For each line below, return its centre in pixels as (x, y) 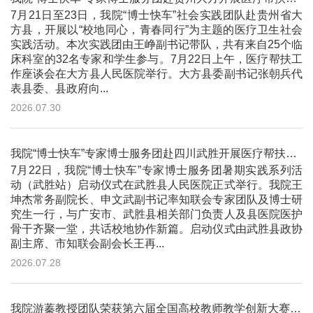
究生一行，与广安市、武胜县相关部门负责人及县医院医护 (156, 214)
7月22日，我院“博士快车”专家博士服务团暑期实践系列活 (156, 170)
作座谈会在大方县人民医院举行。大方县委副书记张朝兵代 (156, 74)
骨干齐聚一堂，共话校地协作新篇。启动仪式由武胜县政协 (156, 229)
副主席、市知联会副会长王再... (87, 244)
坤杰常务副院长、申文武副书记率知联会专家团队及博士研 (156, 200)
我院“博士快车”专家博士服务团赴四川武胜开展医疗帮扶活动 (291, 154)
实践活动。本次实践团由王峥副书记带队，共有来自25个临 (156, 45)
